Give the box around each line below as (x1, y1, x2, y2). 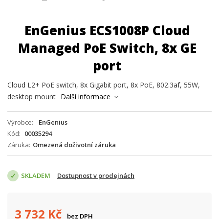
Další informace (61, 92, 110, 101)
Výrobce (7, 118, 32, 127)
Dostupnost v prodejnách (57, 171, 134, 180)
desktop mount (7, 92, 56, 101)
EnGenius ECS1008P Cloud (24, 22, 190, 39)
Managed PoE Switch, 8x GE (18, 39, 197, 57)
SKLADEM (21, 171, 50, 180)
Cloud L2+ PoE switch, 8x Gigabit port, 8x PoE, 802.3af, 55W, (7, 80, 200, 89)
